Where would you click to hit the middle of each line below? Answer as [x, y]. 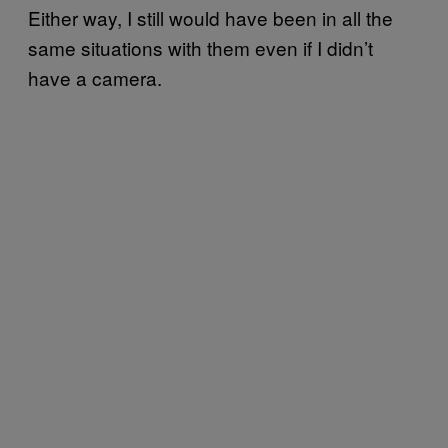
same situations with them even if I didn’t [200, 47]
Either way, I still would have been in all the [210, 17]
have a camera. [95, 77]
